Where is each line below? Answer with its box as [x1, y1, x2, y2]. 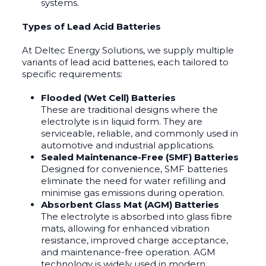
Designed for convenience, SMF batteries [41, 163, 228, 175]
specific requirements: [22, 68, 123, 80]
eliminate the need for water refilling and [41, 175, 226, 186]
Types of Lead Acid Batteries [22, 20, 161, 32]
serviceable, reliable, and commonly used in [41, 127, 239, 139]
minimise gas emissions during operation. [41, 186, 225, 198]
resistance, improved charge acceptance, [41, 234, 229, 246]
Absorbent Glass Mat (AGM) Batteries [41, 198, 220, 210]
